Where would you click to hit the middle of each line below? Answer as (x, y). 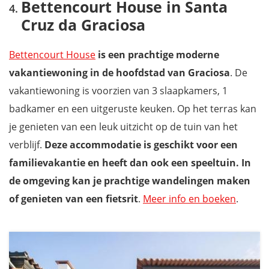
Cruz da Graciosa (83, 25)
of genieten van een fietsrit (74, 199)
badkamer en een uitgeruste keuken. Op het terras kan (133, 109)
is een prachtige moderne (157, 55)
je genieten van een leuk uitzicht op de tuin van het (123, 127)
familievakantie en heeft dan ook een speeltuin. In (130, 163)
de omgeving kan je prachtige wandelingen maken (130, 181)
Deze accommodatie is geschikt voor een (140, 145)
